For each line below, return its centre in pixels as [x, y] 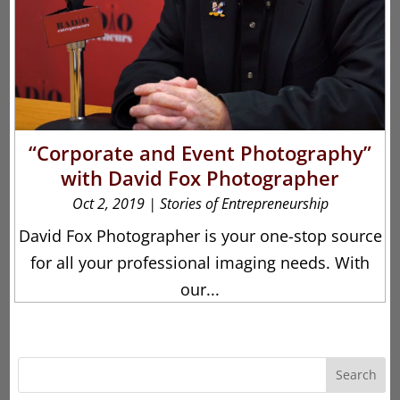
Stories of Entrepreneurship [244, 203]
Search [356, 375]
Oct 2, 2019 [108, 203]
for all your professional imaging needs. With [200, 262]
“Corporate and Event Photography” [200, 152]
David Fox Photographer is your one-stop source [200, 235]
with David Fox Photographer [200, 177]
